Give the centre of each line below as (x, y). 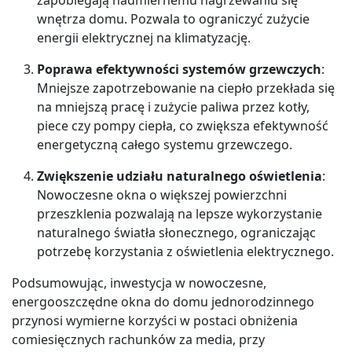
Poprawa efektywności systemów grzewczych (179, 69)
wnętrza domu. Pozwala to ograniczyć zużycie (173, 18)
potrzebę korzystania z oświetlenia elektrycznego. (185, 251)
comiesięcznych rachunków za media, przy (138, 339)
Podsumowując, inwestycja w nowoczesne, (139, 282)
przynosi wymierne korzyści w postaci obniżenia (155, 320)
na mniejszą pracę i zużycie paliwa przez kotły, (173, 106)
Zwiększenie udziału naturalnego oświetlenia (180, 176)
